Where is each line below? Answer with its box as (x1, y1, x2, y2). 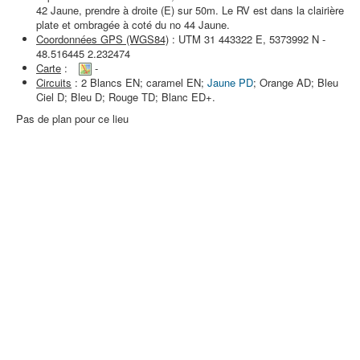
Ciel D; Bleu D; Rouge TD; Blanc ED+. (36, 89, 215, 104)
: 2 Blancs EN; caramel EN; (72, 75, 207, 90)
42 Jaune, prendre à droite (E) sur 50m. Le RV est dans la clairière (36, 2, 344, 18)
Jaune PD (207, 75, 253, 90)
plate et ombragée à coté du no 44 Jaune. (36, 17, 230, 32)
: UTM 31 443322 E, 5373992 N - (169, 31, 325, 47)
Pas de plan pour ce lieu (16, 111, 129, 126)
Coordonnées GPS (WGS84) (36, 31, 169, 47)
